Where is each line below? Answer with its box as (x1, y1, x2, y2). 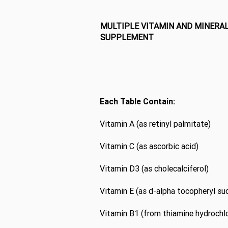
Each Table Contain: (100, 96, 175, 106)
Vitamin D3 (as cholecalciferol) (100, 163, 209, 174)
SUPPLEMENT (100, 32, 154, 42)
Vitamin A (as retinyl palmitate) (100, 119, 211, 129)
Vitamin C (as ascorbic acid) (100, 141, 198, 151)
